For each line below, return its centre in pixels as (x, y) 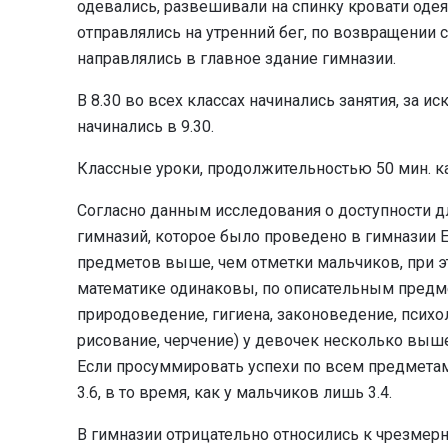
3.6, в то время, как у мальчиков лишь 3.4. (234, 393)
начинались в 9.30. (145, 127)
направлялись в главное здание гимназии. (236, 59)
